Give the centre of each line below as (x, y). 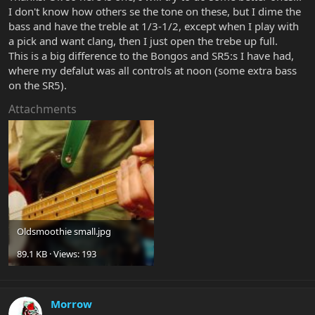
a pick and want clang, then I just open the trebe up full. (143, 41)
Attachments (43, 109)
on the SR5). (38, 85)
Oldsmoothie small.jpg (64, 232)
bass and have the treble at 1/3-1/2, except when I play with (154, 26)
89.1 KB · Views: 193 (57, 254)
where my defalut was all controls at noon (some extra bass (153, 71)
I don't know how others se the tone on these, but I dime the (155, 12)
